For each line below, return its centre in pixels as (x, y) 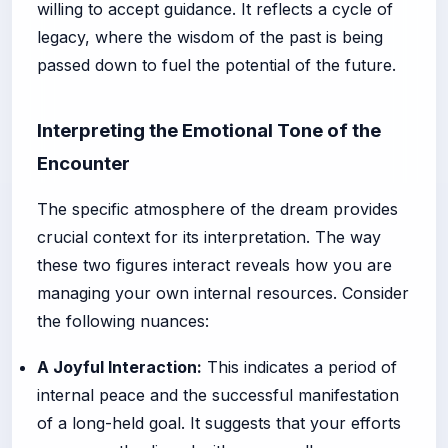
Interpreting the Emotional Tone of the (209, 130)
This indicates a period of (299, 366)
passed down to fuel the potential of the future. (216, 64)
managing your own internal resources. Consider (223, 292)
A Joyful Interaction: (119, 366)
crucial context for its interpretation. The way (209, 236)
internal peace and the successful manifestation (218, 394)
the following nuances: (123, 320)
